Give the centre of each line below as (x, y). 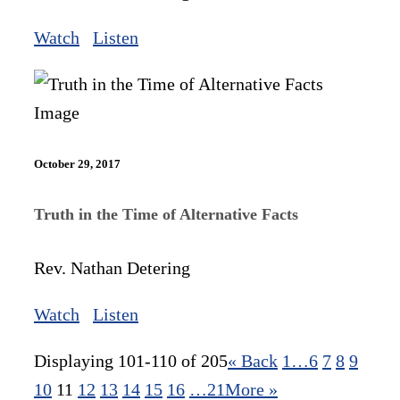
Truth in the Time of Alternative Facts (166, 214)
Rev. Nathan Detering (112, 267)
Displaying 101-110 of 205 (131, 360)
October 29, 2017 (77, 164)
